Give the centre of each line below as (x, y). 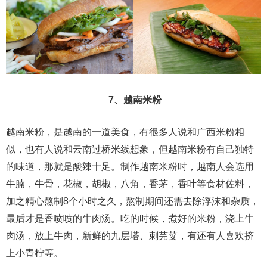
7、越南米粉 (133, 100)
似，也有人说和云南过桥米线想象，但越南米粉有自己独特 (130, 149)
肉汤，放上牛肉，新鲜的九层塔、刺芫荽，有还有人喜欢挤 (130, 235)
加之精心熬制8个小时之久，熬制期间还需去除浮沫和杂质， (133, 201)
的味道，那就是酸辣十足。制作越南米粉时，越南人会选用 (130, 166)
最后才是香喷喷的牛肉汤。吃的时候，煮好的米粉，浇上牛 (130, 218)
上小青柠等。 (35, 253)
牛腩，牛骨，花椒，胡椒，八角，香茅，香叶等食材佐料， (130, 184)
